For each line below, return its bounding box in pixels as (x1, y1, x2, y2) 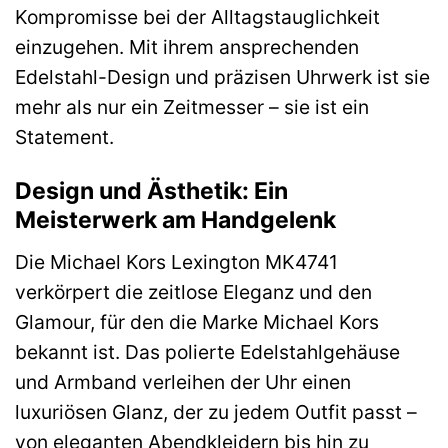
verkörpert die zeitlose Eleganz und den (15, 279, 372, 304)
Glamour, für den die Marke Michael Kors (15, 309, 379, 334)
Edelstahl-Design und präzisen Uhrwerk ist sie (15, 65, 430, 90)
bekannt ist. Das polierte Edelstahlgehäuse (15, 339, 400, 364)
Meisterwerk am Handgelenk (15, 206, 336, 235)
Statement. (15, 125, 114, 150)
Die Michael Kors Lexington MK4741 (15, 249, 338, 274)
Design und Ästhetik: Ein (15, 177, 288, 206)
